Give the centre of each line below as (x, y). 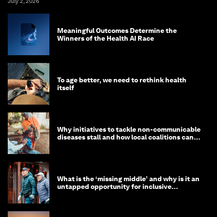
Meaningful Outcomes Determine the (117, 31)
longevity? (74, 194)
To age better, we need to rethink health (122, 80)
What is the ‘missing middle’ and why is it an (128, 179)
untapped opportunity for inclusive (114, 187)
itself (66, 88)
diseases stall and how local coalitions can (125, 137)
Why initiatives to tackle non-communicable (129, 130)
